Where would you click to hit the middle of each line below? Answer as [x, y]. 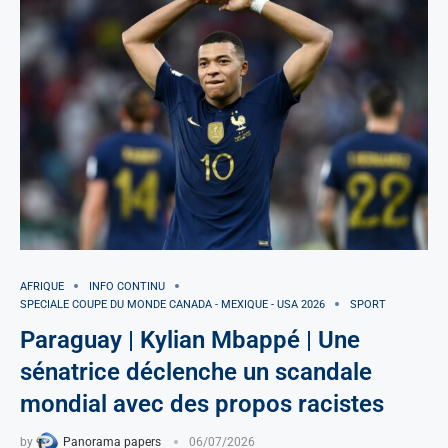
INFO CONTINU [127, 286]
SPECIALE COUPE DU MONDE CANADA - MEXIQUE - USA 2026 [172, 304]
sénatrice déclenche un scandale [196, 371]
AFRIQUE [42, 286]
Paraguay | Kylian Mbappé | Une [190, 339]
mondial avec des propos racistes [202, 403]
